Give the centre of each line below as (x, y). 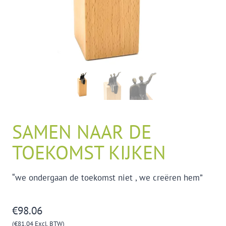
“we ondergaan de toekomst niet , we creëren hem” (107, 178)
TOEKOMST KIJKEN (89, 152)
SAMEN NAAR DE (82, 132)
